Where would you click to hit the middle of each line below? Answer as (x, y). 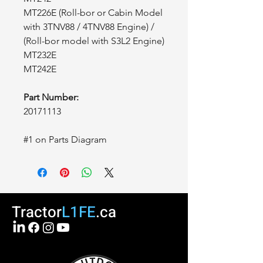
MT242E (40, 69)
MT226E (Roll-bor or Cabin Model (93, 13)
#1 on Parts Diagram (65, 140)
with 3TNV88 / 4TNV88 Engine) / (89, 27)
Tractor (37, 213)
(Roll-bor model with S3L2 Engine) (94, 41)
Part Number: (51, 97)
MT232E (40, 55)
